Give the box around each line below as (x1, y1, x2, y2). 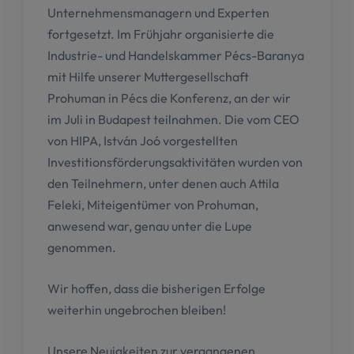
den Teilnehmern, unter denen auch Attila (47, 175, 279, 192)
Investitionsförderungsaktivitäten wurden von (47, 154, 303, 171)
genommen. (47, 239, 116, 256)
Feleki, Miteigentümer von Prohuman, (47, 197, 258, 213)
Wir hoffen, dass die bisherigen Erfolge (47, 281, 265, 297)
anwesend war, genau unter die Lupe (47, 218, 252, 235)
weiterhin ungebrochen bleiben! (47, 302, 226, 318)
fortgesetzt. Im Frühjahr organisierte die (47, 26, 274, 43)
